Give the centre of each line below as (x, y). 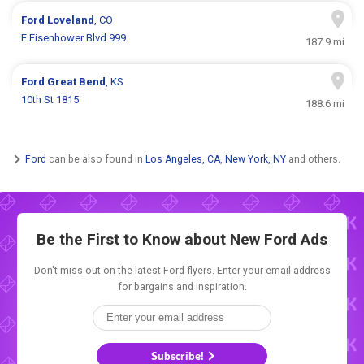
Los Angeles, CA (183, 159)
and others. (313, 159)
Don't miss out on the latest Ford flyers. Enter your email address (182, 270)
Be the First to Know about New (150, 239)
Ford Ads (296, 239)
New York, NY (256, 159)
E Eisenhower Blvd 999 (74, 38)
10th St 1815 (50, 100)
